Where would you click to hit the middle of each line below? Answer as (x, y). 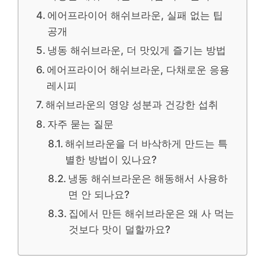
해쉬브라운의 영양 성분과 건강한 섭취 (132, 104)
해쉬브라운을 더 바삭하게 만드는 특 (147, 143)
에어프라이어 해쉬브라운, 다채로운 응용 (138, 70)
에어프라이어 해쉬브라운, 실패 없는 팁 (135, 15)
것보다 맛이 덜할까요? (120, 229)
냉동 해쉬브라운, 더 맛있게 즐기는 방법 (137, 50)
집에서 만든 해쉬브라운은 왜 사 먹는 (152, 213)
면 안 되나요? (99, 194)
